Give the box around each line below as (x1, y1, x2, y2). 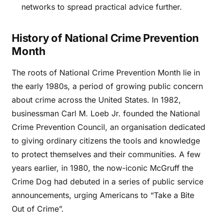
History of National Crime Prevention (12, 32, 200, 44)
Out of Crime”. (12, 204, 64, 214)
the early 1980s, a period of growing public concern (12, 81, 203, 91)
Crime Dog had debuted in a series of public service (12, 177, 203, 186)
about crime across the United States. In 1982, (12, 95, 181, 105)
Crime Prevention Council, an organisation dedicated (12, 122, 205, 132)
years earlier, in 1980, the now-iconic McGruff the (12, 163, 193, 173)
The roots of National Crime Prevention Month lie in (12, 68, 200, 77)
